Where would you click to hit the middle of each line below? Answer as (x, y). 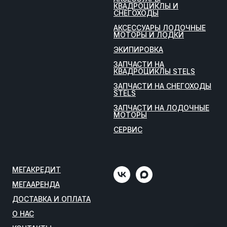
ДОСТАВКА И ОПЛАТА (51, 199)
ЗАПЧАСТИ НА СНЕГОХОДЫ (162, 86)
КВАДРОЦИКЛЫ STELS (154, 71)
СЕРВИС (128, 129)
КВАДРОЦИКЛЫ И (146, 6)
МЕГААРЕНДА (36, 184)
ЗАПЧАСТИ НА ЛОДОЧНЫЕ (161, 107)
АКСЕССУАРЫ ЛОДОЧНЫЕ (160, 27)
